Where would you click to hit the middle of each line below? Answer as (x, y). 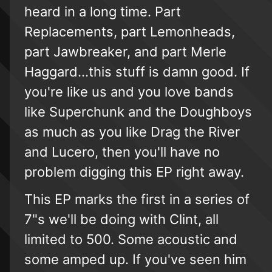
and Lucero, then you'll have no (122, 151)
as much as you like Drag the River (132, 131)
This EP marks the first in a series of (137, 199)
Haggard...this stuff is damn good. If (137, 71)
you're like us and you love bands (129, 91)
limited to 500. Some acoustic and (131, 239)
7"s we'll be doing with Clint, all (121, 219)
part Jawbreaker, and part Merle (125, 51)
